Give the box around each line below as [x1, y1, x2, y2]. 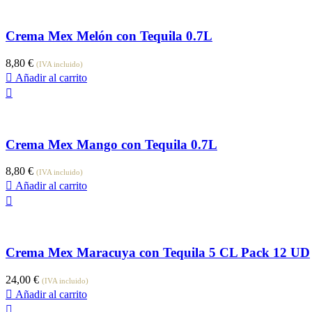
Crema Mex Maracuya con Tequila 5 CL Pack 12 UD [6, 245, 310, 260]
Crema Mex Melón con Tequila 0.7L [6, 29, 212, 44]
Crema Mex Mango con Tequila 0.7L [6, 136, 217, 152]
